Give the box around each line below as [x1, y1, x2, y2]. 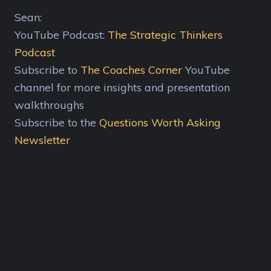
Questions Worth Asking [99, 116, 221, 130]
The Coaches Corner [80, 63, 182, 77]
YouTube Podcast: [15, 28, 108, 42]
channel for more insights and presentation [15, 80, 230, 95]
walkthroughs [15, 98, 84, 113]
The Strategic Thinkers [108, 28, 223, 42]
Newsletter [15, 133, 70, 148]
